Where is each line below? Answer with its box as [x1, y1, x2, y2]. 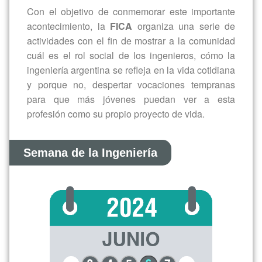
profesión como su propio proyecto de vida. [27, 71, 205, 85]
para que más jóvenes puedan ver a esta [27, 56, 235, 70]
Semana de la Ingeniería [23, 111, 157, 124]
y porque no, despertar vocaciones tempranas [27, 42, 235, 56]
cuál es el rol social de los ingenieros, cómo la [27, 12, 235, 26]
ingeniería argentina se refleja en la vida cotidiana [27, 27, 235, 41]
